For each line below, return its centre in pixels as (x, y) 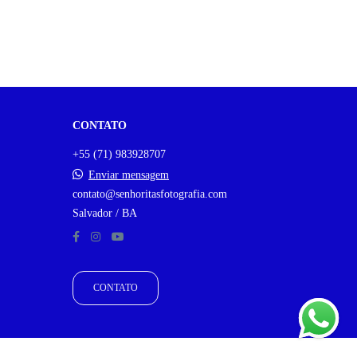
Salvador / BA (105, 214)
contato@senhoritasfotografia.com (150, 194)
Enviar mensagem (129, 175)
